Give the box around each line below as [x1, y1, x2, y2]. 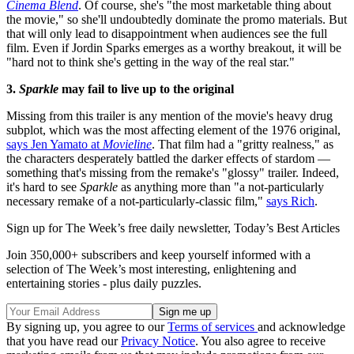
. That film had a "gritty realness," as [152, 137, 333, 151]
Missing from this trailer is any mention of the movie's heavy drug [6, 108, 333, 122]
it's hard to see [6, 179, 80, 194]
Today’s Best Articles [234, 220, 340, 235]
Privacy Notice [121, 333, 195, 348]
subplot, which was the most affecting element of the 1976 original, [6, 122, 341, 137]
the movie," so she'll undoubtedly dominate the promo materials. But [6, 12, 347, 26]
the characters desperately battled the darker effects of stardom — [6, 151, 330, 165]
